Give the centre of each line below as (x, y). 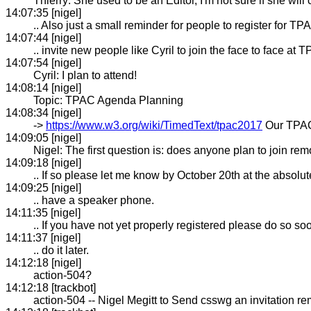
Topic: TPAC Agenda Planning (108, 100)
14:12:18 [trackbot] (51, 287)
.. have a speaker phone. (94, 200)
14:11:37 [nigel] (43, 237)
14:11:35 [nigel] (43, 212)
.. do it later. (61, 250)
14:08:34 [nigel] (43, 112)
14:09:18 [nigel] (43, 162)
